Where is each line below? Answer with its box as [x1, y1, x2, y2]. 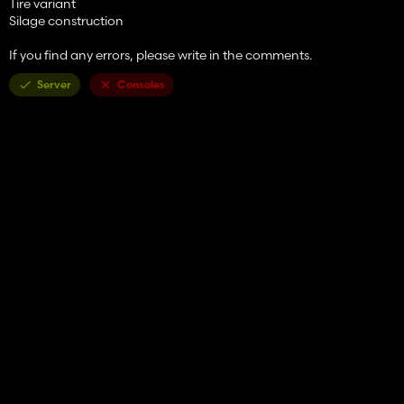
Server [37, 77, 71, 91]
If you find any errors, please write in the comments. [9, 46, 312, 63]
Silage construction [9, 12, 124, 29]
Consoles [117, 77, 165, 91]
